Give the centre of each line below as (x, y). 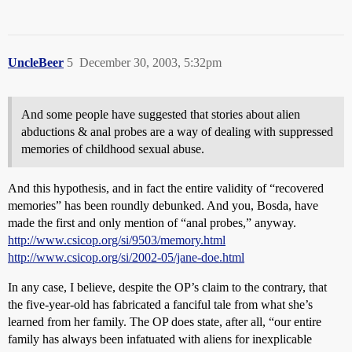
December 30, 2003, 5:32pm (150, 62)
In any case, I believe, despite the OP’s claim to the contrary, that (167, 287)
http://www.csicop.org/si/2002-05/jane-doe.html (126, 257)
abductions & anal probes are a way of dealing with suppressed (177, 132)
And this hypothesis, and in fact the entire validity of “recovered (166, 188)
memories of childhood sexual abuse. (113, 149)
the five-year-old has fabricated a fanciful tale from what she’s (160, 304)
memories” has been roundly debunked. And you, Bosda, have (163, 205)
